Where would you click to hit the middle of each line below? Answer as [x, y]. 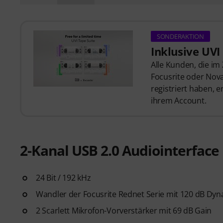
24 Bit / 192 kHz [63, 177]
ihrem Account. [179, 101]
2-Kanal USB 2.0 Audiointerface [119, 150]
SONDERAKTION [180, 37]
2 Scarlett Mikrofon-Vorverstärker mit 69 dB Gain [124, 210]
